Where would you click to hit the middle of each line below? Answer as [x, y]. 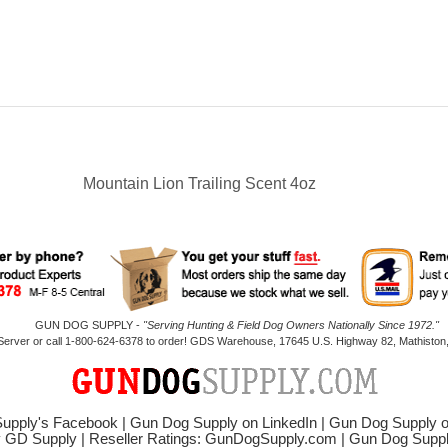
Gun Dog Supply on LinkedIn [223, 423]
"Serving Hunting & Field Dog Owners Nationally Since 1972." [290, 325]
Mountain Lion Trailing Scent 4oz [199, 184]
